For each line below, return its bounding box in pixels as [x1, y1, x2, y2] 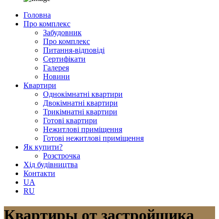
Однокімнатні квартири [43, 90, 123, 99]
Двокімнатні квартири [43, 99, 118, 108]
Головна [23, 11, 51, 20]
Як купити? [23, 143, 63, 152]
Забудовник [43, 28, 82, 37]
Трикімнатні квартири [43, 108, 117, 116]
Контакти [23, 169, 55, 178]
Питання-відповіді [43, 46, 105, 55]
